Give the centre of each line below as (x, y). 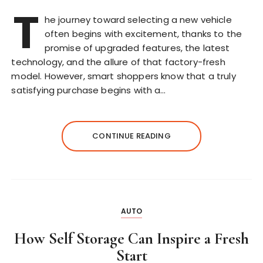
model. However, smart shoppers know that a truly (124, 76)
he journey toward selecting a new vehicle (138, 19)
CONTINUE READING (131, 136)
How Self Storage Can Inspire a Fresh (131, 238)
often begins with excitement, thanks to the (143, 33)
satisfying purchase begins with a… (89, 90)
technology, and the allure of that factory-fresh (118, 62)
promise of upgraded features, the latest (137, 48)
